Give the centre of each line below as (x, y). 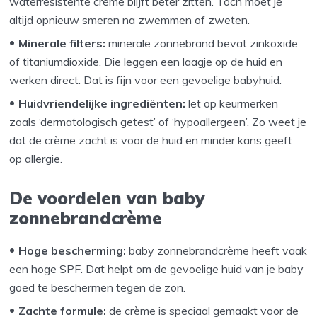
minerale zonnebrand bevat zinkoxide (202, 44)
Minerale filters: (62, 44)
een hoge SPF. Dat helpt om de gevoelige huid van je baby (157, 269)
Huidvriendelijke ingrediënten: (102, 104)
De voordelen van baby (107, 198)
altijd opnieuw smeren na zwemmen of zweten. (130, 20)
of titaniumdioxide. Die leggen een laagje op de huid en (146, 62)
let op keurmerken (232, 104)
